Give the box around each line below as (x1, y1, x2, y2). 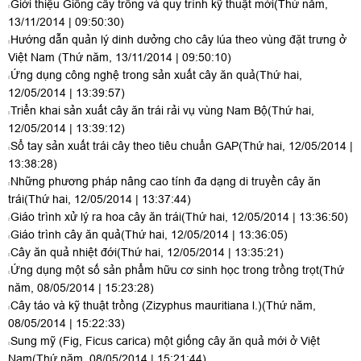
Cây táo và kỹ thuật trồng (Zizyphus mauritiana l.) (10, 299, 262, 312)
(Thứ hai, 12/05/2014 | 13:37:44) (24, 193, 191, 205)
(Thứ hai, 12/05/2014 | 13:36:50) (181, 210, 348, 223)
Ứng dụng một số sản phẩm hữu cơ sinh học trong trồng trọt (10, 263, 319, 276)
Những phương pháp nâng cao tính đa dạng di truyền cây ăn (10, 175, 321, 188)
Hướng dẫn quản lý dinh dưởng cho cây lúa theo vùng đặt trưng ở (10, 33, 346, 46)
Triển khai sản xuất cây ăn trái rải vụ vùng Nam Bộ (10, 104, 268, 117)
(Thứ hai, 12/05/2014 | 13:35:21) (117, 246, 284, 259)
